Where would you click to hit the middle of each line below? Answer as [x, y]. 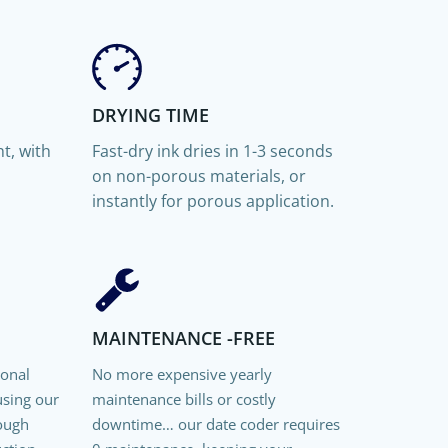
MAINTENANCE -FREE [183, 337]
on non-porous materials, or [198, 175]
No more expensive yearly [181, 373]
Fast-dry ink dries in [165, 150]
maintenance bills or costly [183, 398]
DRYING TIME [150, 114]
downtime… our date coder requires [215, 423]
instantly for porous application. [212, 200]
